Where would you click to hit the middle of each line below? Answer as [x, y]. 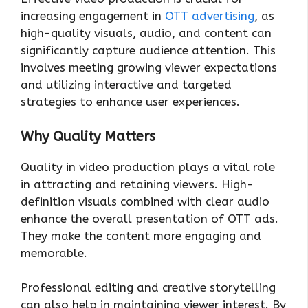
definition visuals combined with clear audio [145, 201]
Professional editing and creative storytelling [148, 288]
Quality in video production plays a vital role [148, 167]
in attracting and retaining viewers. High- [137, 184]
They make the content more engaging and [141, 235]
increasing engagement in [93, 16]
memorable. [54, 253]
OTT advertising [210, 16]
